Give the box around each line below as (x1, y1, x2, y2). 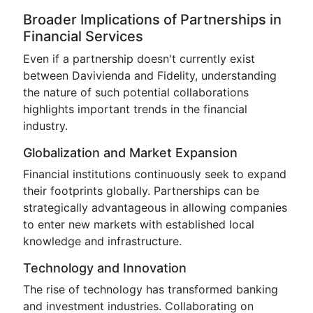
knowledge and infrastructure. (23, 234, 182, 248)
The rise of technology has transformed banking (23, 282, 278, 296)
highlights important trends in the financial (23, 102, 247, 116)
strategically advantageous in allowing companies (23, 201, 287, 214)
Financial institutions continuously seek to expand (23, 167, 286, 181)
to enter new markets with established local (23, 217, 254, 231)
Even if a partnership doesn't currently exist (23, 52, 255, 66)
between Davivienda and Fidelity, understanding (23, 68, 277, 82)
